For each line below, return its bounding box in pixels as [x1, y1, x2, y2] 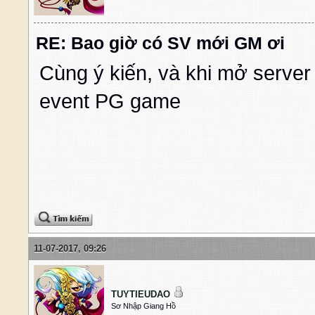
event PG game [39, 90, 181, 113]
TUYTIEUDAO [111, 289, 170, 300]
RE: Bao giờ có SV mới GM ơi [36, 34, 285, 53]
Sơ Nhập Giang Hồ [111, 302, 176, 311]
